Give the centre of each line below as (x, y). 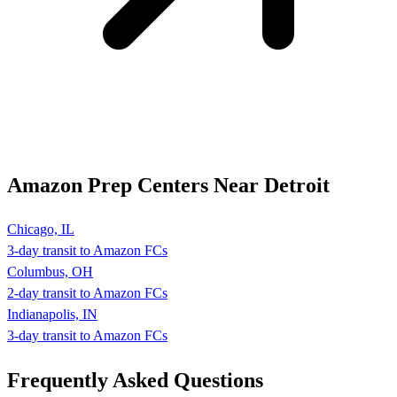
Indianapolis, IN (52, 314)
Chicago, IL (41, 229)
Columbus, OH (50, 272)
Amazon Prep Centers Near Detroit (168, 186)
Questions (218, 380)
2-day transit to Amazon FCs (87, 293)
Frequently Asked (90, 380)
